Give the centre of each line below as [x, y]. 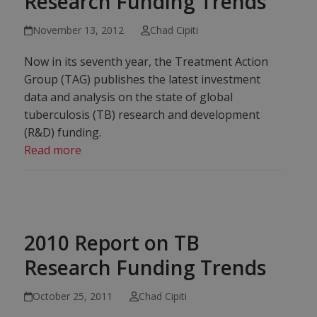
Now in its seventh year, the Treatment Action [146, 62]
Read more [53, 150]
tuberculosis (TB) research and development [142, 115]
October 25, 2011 [73, 296]
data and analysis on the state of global [129, 97]
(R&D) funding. [63, 132]
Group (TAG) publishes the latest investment [143, 79]
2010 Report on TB [112, 243]
